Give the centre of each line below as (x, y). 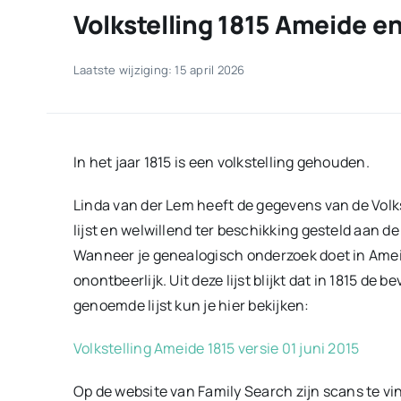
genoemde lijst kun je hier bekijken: (191, 306)
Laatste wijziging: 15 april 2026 (159, 70)
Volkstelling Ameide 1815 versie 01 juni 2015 (216, 349)
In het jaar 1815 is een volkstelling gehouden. (221, 162)
